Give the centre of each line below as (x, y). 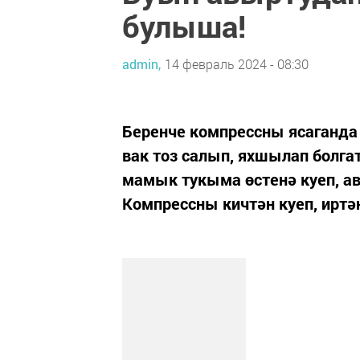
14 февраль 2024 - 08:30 (237, 63)
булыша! (184, 26)
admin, (141, 63)
